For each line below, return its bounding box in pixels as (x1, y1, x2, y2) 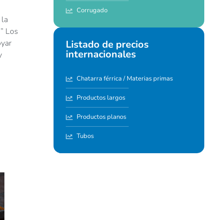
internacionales (65, 48, 136, 61)
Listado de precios (65, 38, 149, 52)
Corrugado (77, 6, 108, 15)
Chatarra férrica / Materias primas (77, 74, 173, 83)
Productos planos (77, 112, 127, 122)
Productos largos (77, 93, 126, 103)
